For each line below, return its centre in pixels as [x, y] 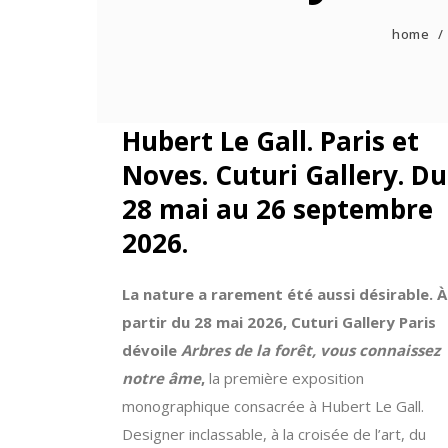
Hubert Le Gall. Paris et [270, 141]
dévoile [151, 350]
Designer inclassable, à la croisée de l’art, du [274, 434]
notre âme [161, 378]
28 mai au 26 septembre [277, 209]
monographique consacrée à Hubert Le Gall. [273, 406]
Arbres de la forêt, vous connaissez [310, 350]
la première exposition [284, 378]
